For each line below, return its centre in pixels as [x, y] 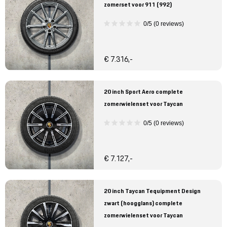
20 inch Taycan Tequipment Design [152, 191]
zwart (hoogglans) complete [143, 203]
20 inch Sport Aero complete [143, 92]
